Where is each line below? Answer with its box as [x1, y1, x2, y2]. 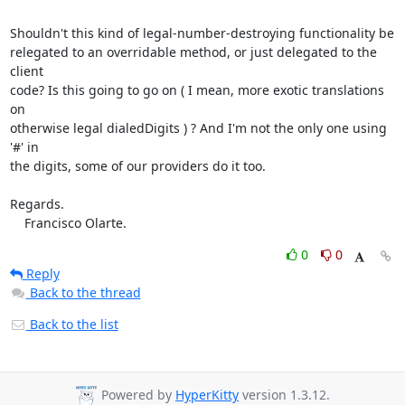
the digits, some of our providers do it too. [9, 157, 266, 174]
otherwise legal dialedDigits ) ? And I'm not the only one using [9, 119, 387, 137]
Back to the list [25, 316, 118, 333]
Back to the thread [29, 284, 141, 301]
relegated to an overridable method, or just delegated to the [9, 43, 377, 61]
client [9, 62, 43, 80]
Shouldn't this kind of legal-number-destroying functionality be [9, 24, 394, 42]
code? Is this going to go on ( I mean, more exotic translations [9, 81, 384, 99]
